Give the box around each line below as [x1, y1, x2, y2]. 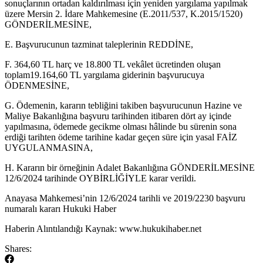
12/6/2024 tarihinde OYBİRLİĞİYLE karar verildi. [5, 173, 196, 183]
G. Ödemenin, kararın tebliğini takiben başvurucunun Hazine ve [5, 100, 242, 110]
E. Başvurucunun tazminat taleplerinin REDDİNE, [5, 39, 193, 49]
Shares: [5, 243, 32, 254]
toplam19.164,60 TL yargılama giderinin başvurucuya [5, 69, 204, 80]
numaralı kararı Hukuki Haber [5, 203, 116, 214]
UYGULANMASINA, [5, 142, 93, 153]
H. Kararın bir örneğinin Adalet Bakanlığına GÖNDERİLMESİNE [5, 162, 255, 173]
